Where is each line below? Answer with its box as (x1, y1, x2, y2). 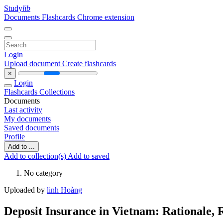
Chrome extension (77, 13, 134, 21)
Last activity (4, 106, 42, 114)
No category (24, 169, 63, 177)
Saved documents (4, 123, 59, 132)
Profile (4, 132, 25, 141)
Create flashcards (62, 59, 116, 68)
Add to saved (68, 152, 110, 160)
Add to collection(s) (4, 152, 68, 160)
